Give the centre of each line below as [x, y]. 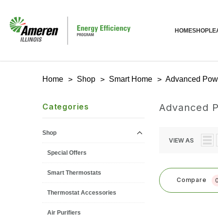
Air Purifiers [64, 213]
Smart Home [131, 79]
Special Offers [67, 153]
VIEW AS [181, 140]
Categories [66, 107]
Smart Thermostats [74, 173]
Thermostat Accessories [82, 193]
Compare [192, 180]
